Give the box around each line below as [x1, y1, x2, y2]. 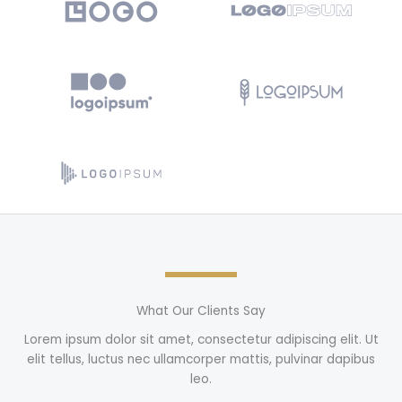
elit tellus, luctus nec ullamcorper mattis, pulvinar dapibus [27, 351, 375, 369]
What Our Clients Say [136, 302, 266, 320]
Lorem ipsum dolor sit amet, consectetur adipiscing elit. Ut [23, 331, 379, 349]
